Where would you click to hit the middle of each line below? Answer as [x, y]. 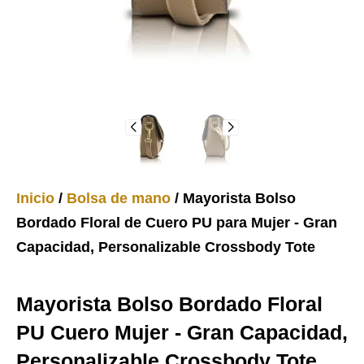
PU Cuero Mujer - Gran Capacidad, [182, 332]
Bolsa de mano [119, 198]
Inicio [35, 198]
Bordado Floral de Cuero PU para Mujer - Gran [177, 222]
